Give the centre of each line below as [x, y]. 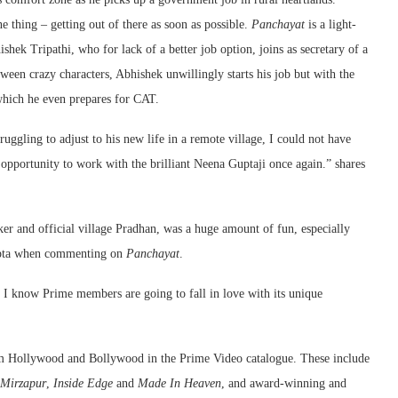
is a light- [330, 24]
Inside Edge [83, 383]
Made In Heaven [179, 383]
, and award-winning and [284, 383]
